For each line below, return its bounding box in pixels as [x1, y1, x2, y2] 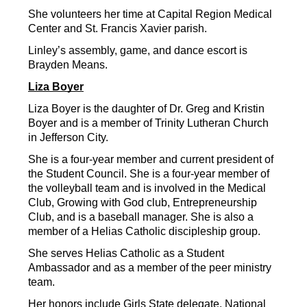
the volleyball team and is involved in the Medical [28, 182, 266, 195]
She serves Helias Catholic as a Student [28, 247, 224, 260]
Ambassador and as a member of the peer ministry [28, 262, 271, 274]
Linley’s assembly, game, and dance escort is [28, 45, 247, 57]
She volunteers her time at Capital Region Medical [28, 8, 272, 21]
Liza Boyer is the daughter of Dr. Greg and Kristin [28, 103, 265, 115]
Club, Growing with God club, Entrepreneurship [28, 197, 257, 209]
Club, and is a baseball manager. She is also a [28, 211, 254, 223]
